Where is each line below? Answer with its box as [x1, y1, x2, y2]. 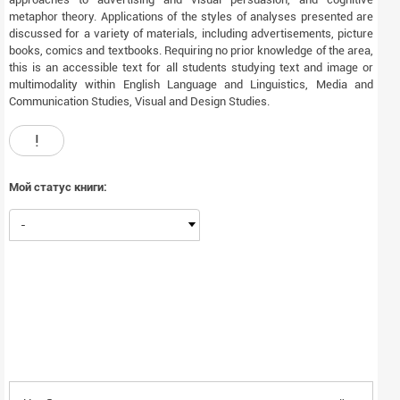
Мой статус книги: [9, 180, 107, 195]
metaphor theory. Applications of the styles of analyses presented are [9, 10, 373, 24]
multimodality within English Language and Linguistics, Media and [9, 78, 373, 92]
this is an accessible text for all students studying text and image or [9, 61, 373, 75]
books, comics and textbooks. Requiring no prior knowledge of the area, [9, 44, 373, 58]
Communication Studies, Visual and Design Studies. [9, 95, 270, 109]
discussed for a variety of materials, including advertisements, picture [9, 27, 373, 41]
